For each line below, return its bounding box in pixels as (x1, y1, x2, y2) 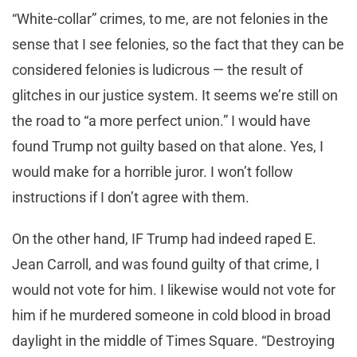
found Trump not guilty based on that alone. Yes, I (12, 138, 324, 155)
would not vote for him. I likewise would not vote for (12, 281, 335, 299)
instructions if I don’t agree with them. (12, 189, 253, 206)
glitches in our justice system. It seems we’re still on (12, 87, 338, 104)
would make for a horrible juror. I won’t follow (12, 163, 293, 181)
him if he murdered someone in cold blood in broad (12, 307, 331, 324)
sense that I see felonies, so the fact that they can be (12, 36, 344, 53)
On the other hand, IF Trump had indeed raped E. (12, 230, 316, 248)
